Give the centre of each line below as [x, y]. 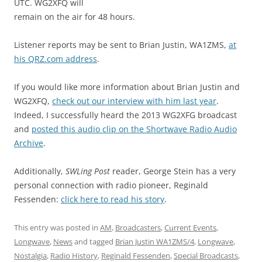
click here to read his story [113, 199]
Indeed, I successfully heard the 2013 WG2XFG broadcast [125, 115]
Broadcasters [138, 228]
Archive [29, 143]
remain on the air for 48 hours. [75, 17]
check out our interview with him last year [134, 101]
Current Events [190, 228]
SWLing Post [88, 171]
